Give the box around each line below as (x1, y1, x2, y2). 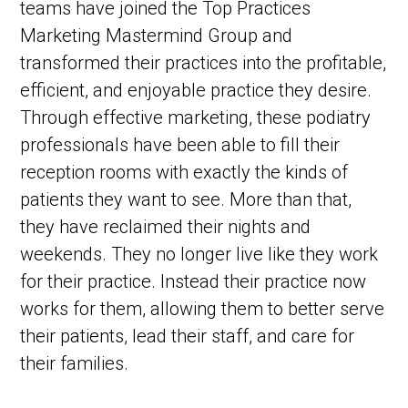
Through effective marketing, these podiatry (20, 107, 372, 129)
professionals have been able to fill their (20, 134, 341, 157)
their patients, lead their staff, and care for (20, 325, 355, 348)
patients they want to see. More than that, (20, 189, 352, 211)
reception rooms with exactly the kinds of (20, 161, 349, 184)
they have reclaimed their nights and (20, 216, 311, 239)
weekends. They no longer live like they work (20, 243, 379, 266)
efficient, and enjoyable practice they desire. (20, 79, 372, 102)
